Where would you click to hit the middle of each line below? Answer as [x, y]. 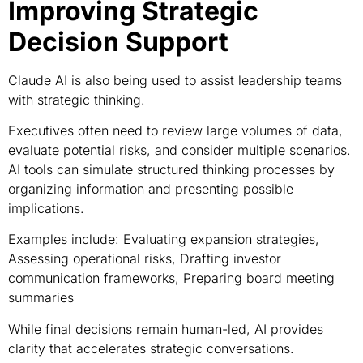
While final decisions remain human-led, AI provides [166, 329]
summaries [41, 298]
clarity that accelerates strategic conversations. [151, 348]
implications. [46, 209]
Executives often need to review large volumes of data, [175, 131]
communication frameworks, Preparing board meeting [171, 278]
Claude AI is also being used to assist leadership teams [175, 80]
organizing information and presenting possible [151, 189]
